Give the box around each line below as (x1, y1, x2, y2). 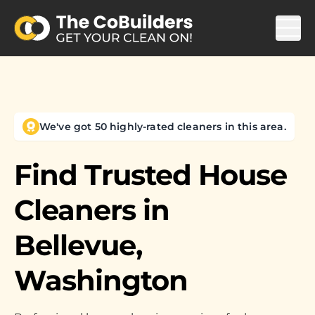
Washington (14, 263, 188, 297)
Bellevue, (14, 228, 142, 262)
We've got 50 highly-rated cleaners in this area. (39, 120, 286, 133)
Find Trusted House (14, 157, 287, 192)
